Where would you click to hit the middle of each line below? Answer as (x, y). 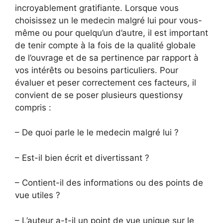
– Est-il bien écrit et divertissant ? (82, 158)
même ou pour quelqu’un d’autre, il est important (111, 33)
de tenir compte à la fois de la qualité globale (105, 45)
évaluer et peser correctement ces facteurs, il (106, 82)
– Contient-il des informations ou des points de (109, 183)
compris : (33, 107)
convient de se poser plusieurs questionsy (99, 95)
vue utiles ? (38, 195)
